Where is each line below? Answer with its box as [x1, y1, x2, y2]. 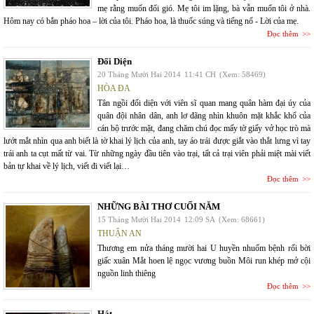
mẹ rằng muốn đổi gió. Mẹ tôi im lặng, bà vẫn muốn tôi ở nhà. [97, 3, 310, 13]
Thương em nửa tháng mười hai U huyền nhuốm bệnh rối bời [97, 243, 310, 253]
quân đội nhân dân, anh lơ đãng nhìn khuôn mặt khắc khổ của [97, 110, 310, 121]
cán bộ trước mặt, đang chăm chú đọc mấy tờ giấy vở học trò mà [97, 123, 310, 133]
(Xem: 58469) [219, 69, 266, 78]
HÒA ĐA [97, 83, 130, 93]
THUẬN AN [97, 228, 142, 238]
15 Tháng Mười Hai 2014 [97, 214, 181, 224]
